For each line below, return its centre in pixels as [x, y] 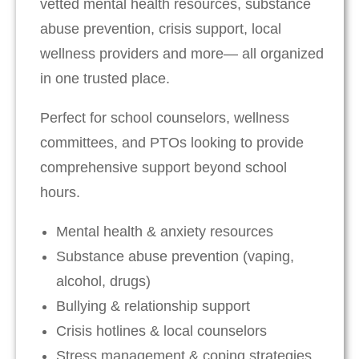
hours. [60, 193]
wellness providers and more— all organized [182, 54]
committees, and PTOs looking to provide [172, 143]
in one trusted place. [105, 79]
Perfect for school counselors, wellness [165, 118]
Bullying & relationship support [153, 307]
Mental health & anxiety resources [165, 232]
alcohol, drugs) [103, 282]
